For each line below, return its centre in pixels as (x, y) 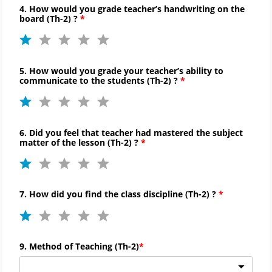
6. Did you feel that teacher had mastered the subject (131, 132)
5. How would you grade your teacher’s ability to (121, 70)
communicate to (55, 80)
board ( (35, 18)
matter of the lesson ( (65, 142)
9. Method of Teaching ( (69, 246)
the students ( (121, 80)
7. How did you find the (70, 194)
